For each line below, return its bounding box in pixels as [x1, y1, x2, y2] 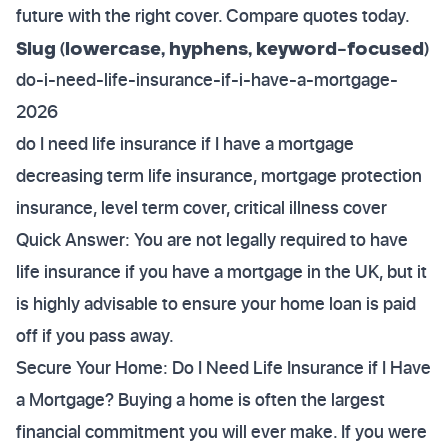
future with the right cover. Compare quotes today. [16, 3, 410, 28]
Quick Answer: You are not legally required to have [16, 227, 408, 252]
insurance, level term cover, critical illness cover [16, 195, 387, 220]
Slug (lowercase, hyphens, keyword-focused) [16, 36, 429, 59]
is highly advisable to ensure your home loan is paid [16, 291, 416, 316]
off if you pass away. [16, 323, 174, 348]
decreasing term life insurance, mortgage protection [16, 163, 422, 188]
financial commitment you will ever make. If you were [16, 419, 427, 444]
